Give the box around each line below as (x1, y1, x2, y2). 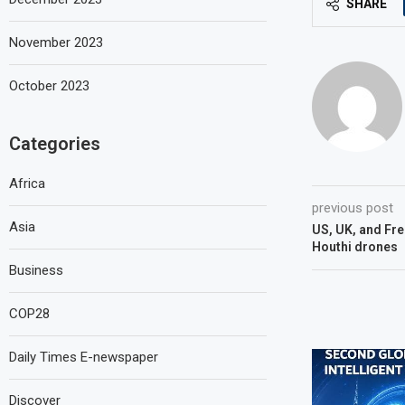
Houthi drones (311, 240, 398, 255)
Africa (9, 174, 45, 192)
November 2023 (9, 33, 103, 51)
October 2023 (9, 77, 89, 94)
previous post (311, 200, 393, 217)
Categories (9, 132, 100, 155)
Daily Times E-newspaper (9, 348, 158, 365)
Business (9, 261, 63, 278)
